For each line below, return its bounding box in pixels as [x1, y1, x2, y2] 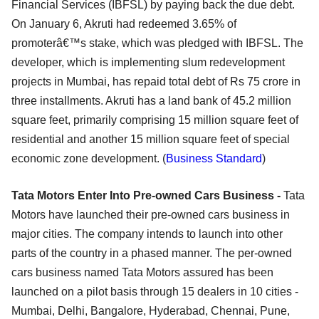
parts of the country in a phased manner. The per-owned [11, 247, 292, 260]
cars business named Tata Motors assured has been [11, 266, 273, 279]
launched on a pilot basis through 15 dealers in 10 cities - [11, 286, 298, 298]
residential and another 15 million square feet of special [11, 133, 290, 146]
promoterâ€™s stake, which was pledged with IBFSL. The [11, 37, 303, 50]
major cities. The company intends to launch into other [11, 228, 283, 241]
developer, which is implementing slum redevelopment [11, 56, 285, 69]
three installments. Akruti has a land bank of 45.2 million [11, 95, 291, 108]
